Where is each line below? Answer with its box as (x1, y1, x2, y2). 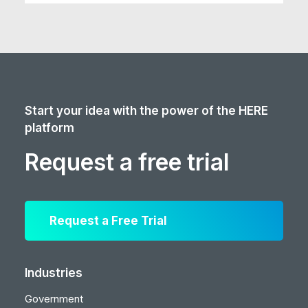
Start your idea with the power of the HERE (25, 104, 268, 118)
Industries (25, 266, 82, 280)
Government (25, 292, 83, 305)
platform (25, 121, 74, 135)
